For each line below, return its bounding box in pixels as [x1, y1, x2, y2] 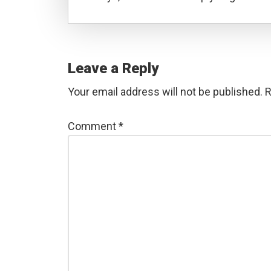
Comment [68, 120, 119, 132]
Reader [67, 23, 126, 44]
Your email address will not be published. [68, 85, 263, 98]
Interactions [67, 45, 167, 66]
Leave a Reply [68, 60, 158, 77]
